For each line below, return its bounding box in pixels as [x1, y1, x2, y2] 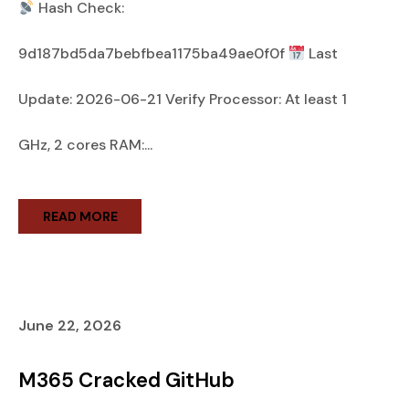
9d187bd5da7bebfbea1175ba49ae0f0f [18, 44, 288, 63]
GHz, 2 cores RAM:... [18, 135, 152, 154]
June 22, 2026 [18, 316, 121, 335]
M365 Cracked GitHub [18, 367, 235, 393]
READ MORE [42, 208, 118, 225]
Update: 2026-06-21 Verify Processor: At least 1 [18, 89, 347, 109]
